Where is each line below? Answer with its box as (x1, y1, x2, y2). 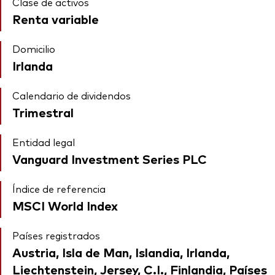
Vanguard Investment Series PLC (12, 150, 207, 168)
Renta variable (12, 10, 99, 28)
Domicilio (12, 42, 55, 56)
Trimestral (12, 104, 74, 121)
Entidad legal (12, 135, 75, 149)
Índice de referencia (12, 182, 106, 196)
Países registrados (12, 228, 100, 242)
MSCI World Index (12, 197, 118, 214)
